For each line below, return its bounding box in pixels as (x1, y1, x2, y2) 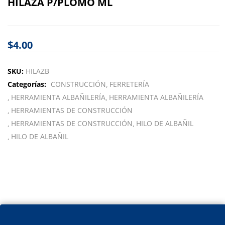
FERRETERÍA (109, 79, 149, 89)
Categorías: (8, 79, 48, 89)
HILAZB (26, 66, 49, 76)
